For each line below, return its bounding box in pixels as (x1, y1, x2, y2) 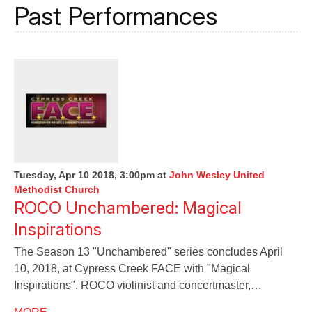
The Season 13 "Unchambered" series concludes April (14, 246, 283, 258)
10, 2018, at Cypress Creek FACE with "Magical (14, 263, 250, 274)
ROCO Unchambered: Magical (14, 198, 242, 218)
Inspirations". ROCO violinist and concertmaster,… (14, 279, 262, 291)
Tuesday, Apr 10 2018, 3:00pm (14, 169, 155, 180)
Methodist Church (14, 184, 100, 195)
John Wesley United (169, 169, 265, 180)
